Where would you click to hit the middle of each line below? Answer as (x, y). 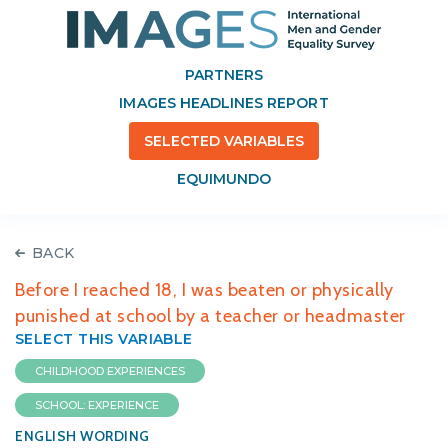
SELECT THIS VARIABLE (104, 339)
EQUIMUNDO (224, 179)
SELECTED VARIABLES (224, 141)
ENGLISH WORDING (82, 436)
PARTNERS (224, 75)
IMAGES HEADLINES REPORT (224, 103)
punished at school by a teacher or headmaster (210, 316)
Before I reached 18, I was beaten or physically (204, 290)
